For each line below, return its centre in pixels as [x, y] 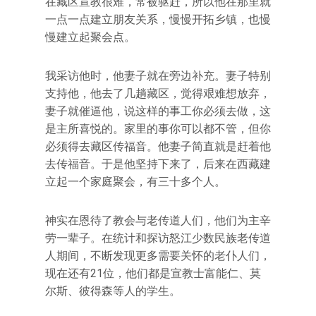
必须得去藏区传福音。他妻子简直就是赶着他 [158, 146]
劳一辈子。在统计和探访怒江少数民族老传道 [158, 238]
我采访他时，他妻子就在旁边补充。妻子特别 [158, 76]
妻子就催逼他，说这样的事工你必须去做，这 [158, 111]
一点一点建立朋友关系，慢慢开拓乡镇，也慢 [158, 19]
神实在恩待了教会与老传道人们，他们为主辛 [158, 220]
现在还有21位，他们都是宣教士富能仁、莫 [153, 273]
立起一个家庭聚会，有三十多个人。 [135, 182]
